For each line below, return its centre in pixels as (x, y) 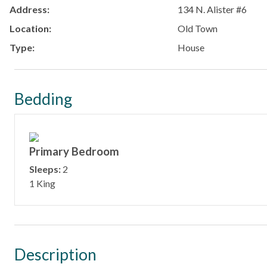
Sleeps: (45, 169)
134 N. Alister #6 (212, 9)
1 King (42, 183)
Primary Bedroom (74, 151)
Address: (30, 9)
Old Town (197, 28)
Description (55, 254)
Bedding (43, 99)
